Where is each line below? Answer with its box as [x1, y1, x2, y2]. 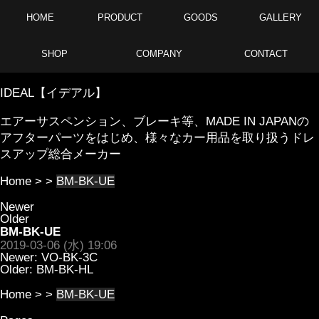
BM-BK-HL [36, 263, 93, 276]
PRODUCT [97, 12, 142, 23]
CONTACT [244, 48, 288, 59]
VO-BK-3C [41, 251, 98, 264]
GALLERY [256, 12, 302, 23]
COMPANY [136, 48, 183, 59]
